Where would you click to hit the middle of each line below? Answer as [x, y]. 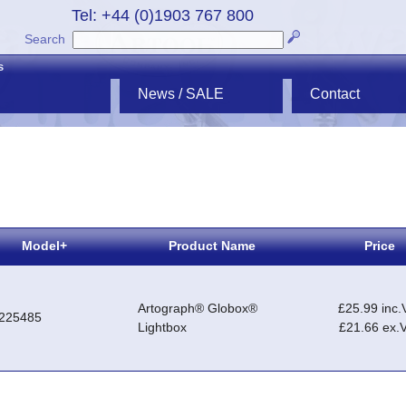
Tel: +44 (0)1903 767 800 [162, 15]
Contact [335, 94]
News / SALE [181, 94]
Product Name [212, 246]
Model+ [44, 246]
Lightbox [162, 328]
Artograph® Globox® [198, 309]
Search [45, 39]
